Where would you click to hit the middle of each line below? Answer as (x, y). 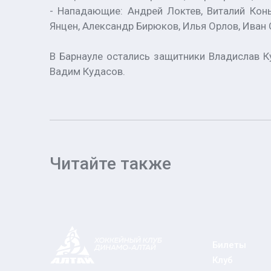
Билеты (230, 245)
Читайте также (110, 163)
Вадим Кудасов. (87, 71)
